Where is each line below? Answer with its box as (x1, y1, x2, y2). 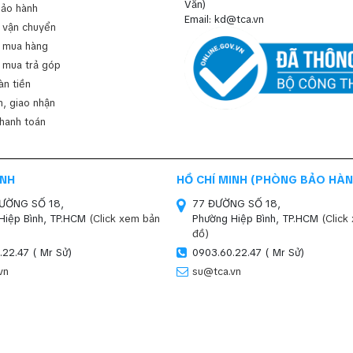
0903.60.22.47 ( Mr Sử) (192, 245, 304, 259)
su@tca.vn (192, 264, 241, 278)
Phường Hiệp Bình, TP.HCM (192, 211, 321, 225)
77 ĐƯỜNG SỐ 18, (192, 196, 281, 210)
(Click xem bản (89, 211, 160, 225)
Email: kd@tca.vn (184, 12, 264, 26)
